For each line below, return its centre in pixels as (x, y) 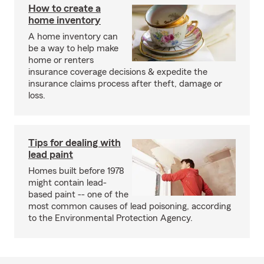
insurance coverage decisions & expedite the (118, 72)
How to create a (65, 8)
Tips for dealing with (75, 143)
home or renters (61, 60)
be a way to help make (73, 48)
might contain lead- (67, 183)
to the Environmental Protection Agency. (110, 218)
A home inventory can (73, 37)
